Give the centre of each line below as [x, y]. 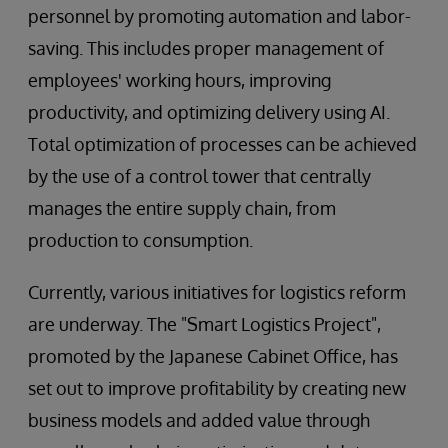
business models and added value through [199, 419]
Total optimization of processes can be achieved [222, 143]
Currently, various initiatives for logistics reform [217, 291]
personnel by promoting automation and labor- [219, 15]
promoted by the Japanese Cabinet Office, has [213, 355]
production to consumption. [140, 239]
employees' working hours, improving [179, 79]
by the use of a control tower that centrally [199, 175]
